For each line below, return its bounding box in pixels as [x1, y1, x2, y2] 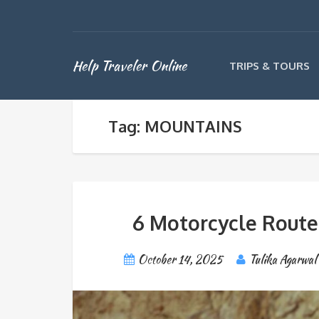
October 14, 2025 [138, 251, 224, 268]
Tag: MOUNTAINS [108, 116, 242, 136]
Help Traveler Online [73, 56, 187, 75]
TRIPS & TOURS [229, 59, 310, 73]
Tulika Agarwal [249, 251, 317, 268]
